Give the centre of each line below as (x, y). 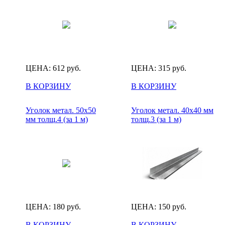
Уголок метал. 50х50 (61, 110)
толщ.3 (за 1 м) (156, 119)
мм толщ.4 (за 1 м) (57, 119)
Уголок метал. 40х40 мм (172, 110)
